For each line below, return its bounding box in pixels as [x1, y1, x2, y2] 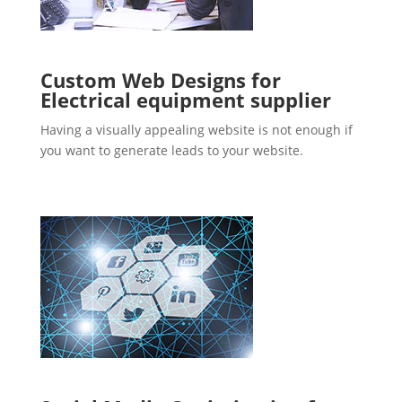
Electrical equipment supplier [39, 86, 331, 114]
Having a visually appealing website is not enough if [39, 121, 353, 139]
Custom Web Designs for [39, 66, 281, 94]
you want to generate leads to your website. [39, 142, 303, 160]
